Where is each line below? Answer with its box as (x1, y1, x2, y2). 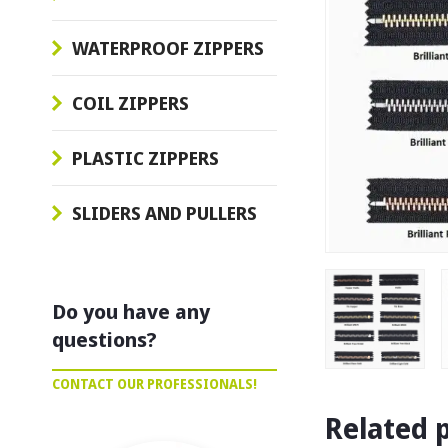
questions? (52, 326, 157, 353)
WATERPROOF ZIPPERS (72, 36, 264, 60)
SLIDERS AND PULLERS (72, 201, 257, 225)
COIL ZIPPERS (72, 91, 189, 115)
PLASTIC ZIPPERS (72, 146, 219, 170)
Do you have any (52, 298, 210, 325)
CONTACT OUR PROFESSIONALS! (52, 375, 257, 394)
